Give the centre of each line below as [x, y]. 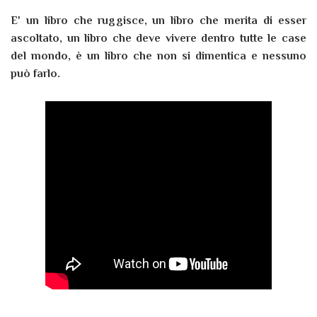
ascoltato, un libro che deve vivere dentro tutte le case [158, 39]
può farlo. [37, 74]
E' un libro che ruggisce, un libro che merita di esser [158, 21]
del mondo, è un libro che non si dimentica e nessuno [158, 56]
